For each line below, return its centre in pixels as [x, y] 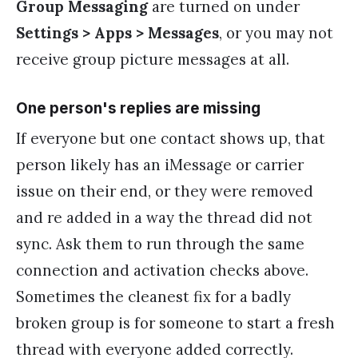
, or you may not [276, 33]
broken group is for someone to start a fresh [175, 323]
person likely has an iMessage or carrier [160, 165]
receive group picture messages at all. [153, 60]
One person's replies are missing [138, 108]
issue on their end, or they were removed [165, 191]
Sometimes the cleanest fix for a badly [153, 297]
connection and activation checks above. [162, 270]
